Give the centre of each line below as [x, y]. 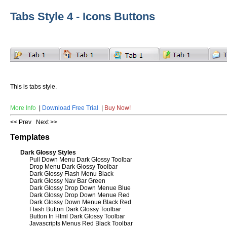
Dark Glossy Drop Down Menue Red [80, 195]
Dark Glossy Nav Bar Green [67, 181]
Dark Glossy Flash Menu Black [71, 174]
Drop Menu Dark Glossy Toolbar [73, 166]
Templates [30, 137]
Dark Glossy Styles [48, 152]
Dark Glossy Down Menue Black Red [80, 202]
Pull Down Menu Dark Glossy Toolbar [81, 159]
